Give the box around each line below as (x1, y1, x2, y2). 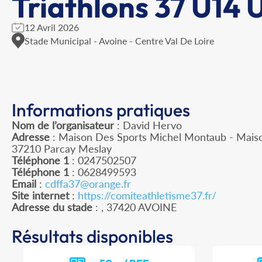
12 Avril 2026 (25, 22, 79, 33)
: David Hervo (114, 119, 182, 132)
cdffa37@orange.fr (45, 177, 131, 191)
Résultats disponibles (12, 225, 173, 248)
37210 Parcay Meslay (12, 142, 112, 156)
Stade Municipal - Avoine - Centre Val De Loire (25, 35, 214, 46)
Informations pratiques (12, 99, 190, 122)
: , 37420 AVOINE (92, 201, 177, 214)
